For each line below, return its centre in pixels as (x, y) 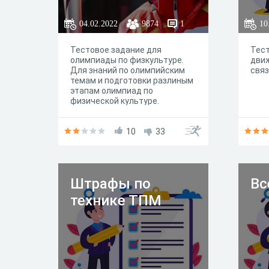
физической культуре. (115, 101)
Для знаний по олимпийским (128, 70)
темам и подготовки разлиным (132, 80)
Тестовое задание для (116, 50)
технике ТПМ (116, 201)
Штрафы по (110, 184)
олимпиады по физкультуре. (127, 60)
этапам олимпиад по (112, 91)
